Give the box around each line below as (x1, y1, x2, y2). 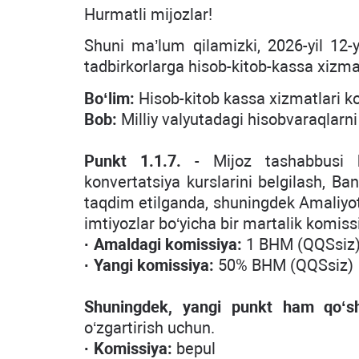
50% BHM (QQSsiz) (218, 256, 353, 275)
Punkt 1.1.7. (84, 151, 182, 171)
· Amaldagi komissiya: (84, 235, 242, 254)
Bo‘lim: (84, 89, 135, 108)
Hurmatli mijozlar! (84, 5, 212, 24)
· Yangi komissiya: (84, 256, 218, 275)
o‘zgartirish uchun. (84, 318, 215, 337)
